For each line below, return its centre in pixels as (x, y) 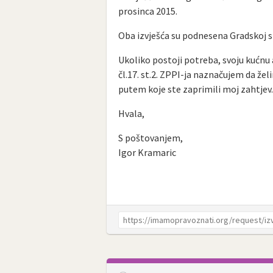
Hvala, (132, 114)
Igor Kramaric (147, 153)
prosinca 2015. (148, 11)
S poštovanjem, (151, 138)
